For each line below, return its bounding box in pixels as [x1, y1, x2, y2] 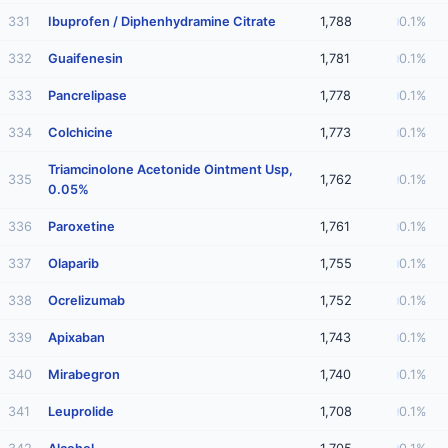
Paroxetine [48, 219, 115, 234]
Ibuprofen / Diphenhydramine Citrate [48, 14, 276, 29]
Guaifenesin [48, 51, 123, 66]
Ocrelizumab [48, 293, 125, 308]
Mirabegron [48, 367, 120, 382]
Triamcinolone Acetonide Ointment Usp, [48, 162, 293, 177]
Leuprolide [48, 404, 114, 419]
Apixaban [48, 330, 105, 345]
